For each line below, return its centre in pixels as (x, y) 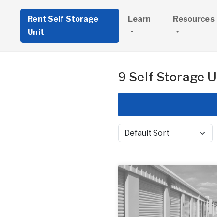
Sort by (129, 138)
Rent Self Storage (63, 19)
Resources (194, 19)
